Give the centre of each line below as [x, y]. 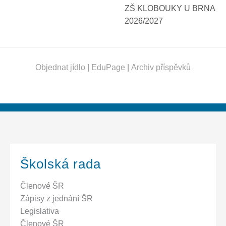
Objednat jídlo [60, 67]
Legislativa [40, 211]
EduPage [108, 67]
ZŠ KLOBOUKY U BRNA [170, 8]
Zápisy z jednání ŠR [56, 198]
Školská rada [61, 164]
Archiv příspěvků [161, 67]
